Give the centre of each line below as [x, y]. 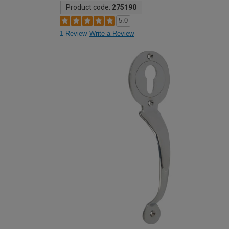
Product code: [89, 7]
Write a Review [112, 33]
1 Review [73, 33]
